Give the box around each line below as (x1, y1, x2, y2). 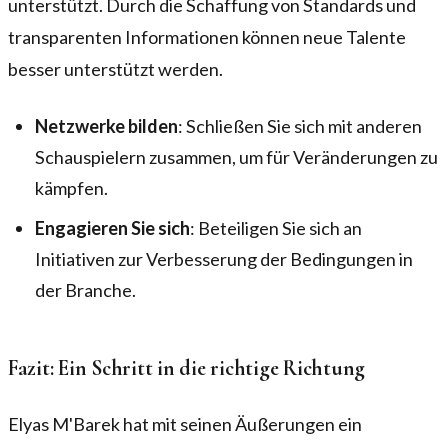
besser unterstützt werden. (8, 57, 223, 80)
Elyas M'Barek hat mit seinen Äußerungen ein (8, 412, 362, 435)
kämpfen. (35, 176, 109, 199)
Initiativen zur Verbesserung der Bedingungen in (35, 247, 414, 270)
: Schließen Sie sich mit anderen (178, 114, 423, 137)
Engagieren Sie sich (35, 216, 191, 239)
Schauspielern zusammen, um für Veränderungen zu (35, 145, 439, 168)
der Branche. (35, 278, 137, 301)
